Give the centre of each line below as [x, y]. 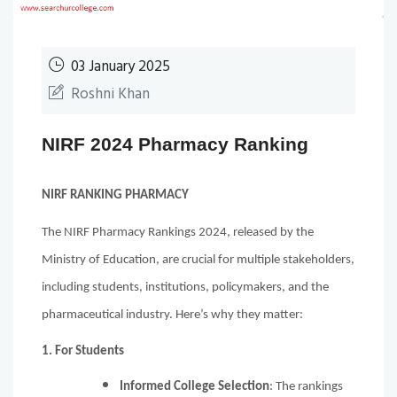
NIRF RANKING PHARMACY [115, 195]
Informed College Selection [195, 386]
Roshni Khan [110, 94]
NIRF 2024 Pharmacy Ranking [175, 144]
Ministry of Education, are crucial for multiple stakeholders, [198, 260]
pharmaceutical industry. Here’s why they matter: [174, 315]
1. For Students [83, 352]
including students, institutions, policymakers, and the [185, 287]
